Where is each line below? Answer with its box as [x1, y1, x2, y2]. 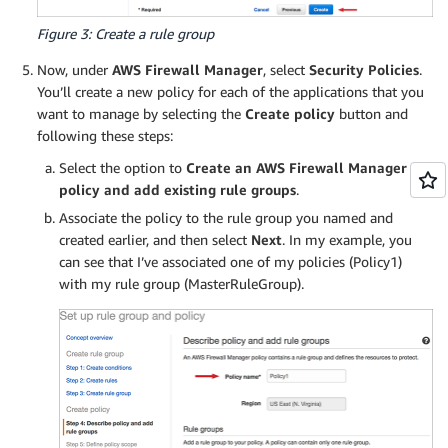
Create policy [245, 105, 335, 123]
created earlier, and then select [59, 231, 251, 249]
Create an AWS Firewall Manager [186, 159, 407, 177]
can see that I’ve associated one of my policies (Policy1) [59, 253, 402, 271]
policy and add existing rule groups [59, 181, 296, 199]
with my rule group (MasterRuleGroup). [59, 275, 304, 293]
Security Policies [309, 61, 419, 79]
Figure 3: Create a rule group [37, 25, 214, 43]
